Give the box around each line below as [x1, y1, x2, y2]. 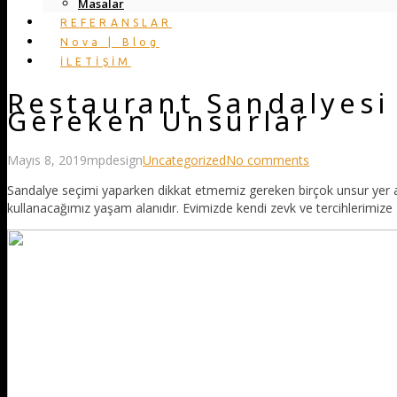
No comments [226, 152, 309, 169]
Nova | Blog [60, 36, 160, 48]
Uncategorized [143, 152, 226, 169]
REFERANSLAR [60, 17, 173, 28]
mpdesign [87, 152, 143, 169]
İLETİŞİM [60, 56, 131, 67]
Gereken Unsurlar [7, 101, 311, 139]
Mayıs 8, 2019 [7, 152, 87, 169]
